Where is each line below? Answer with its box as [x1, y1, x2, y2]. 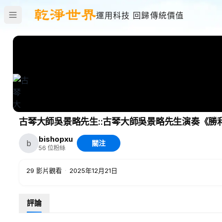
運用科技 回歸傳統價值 [96, 10, 184, 20]
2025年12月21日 [69, 166, 117, 174]
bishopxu [39, 134, 73, 144]
